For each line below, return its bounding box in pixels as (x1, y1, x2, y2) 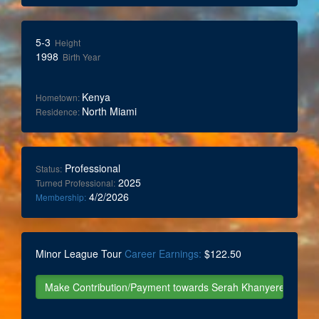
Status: (36, 162, 62, 174)
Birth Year (58, 51, 100, 63)
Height (51, 36, 80, 48)
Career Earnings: (125, 246, 202, 261)
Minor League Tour (36, 246, 125, 261)
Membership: (36, 191, 86, 203)
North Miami (82, 104, 137, 118)
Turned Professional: (36, 177, 115, 189)
